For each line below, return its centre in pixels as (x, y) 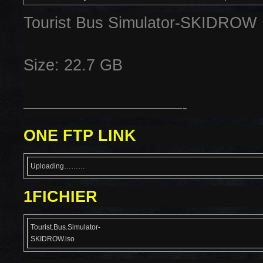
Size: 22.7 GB (73, 65)
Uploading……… (58, 166)
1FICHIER (60, 197)
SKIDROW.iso (53, 239)
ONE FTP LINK (80, 136)
